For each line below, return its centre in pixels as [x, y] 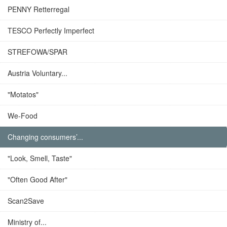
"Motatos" [23, 94]
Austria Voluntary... [37, 73]
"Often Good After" [37, 179]
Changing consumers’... [45, 137]
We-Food [23, 116]
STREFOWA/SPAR [37, 52]
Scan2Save [26, 201]
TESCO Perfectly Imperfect [51, 30]
